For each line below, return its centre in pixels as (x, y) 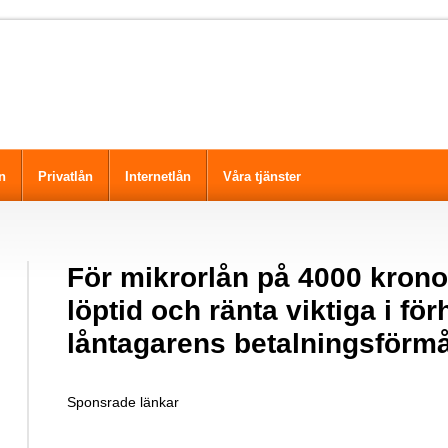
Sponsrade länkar (123, 401)
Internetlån (158, 177)
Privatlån (65, 177)
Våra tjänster (262, 177)
